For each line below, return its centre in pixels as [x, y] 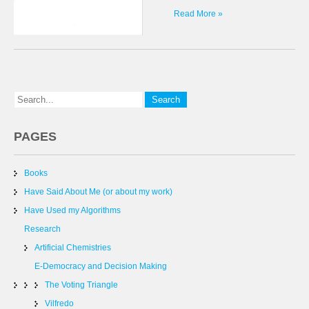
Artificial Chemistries [73, 248]
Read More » [198, 14]
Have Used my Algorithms [72, 210]
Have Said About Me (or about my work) [98, 192]
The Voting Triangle [81, 285]
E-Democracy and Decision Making [101, 266]
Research [42, 229]
